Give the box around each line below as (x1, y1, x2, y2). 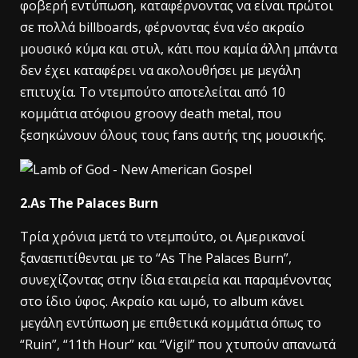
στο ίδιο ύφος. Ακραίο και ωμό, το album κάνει (20, 292, 304, 311)
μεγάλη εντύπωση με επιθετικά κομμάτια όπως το (20, 314, 321, 332)
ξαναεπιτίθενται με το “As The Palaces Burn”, (20, 249, 292, 268)
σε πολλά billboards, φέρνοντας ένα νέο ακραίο (20, 18, 304, 36)
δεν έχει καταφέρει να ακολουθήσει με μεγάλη (20, 62, 300, 79)
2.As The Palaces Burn (20, 194, 158, 213)
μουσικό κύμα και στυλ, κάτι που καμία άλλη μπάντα (20, 40, 337, 58)
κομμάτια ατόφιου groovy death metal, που (20, 105, 281, 122)
